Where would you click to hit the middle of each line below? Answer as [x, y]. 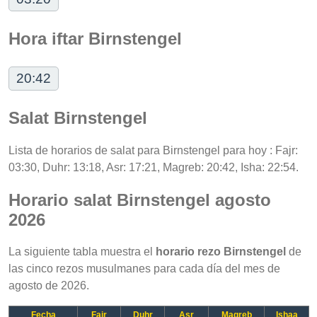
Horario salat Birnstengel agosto [140, 200]
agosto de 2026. [49, 286]
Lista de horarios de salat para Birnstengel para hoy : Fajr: [153, 150]
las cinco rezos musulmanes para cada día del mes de [144, 269]
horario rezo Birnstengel [221, 252]
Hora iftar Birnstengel [95, 38]
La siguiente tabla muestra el [82, 252]
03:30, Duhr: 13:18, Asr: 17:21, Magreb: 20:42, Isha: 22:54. [154, 167]
